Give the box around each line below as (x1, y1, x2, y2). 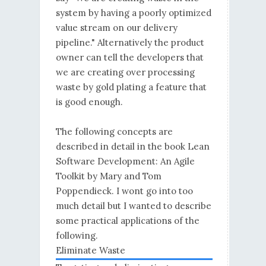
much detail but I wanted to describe (55, 200, 211, 212)
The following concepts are (55, 126, 173, 138)
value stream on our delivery (55, 22, 178, 34)
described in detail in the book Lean (55, 141, 210, 153)
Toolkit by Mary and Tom (55, 170, 161, 182)
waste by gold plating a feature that (55, 81, 207, 93)
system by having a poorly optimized (55, 7, 211, 19)
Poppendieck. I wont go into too (55, 185, 193, 197)
